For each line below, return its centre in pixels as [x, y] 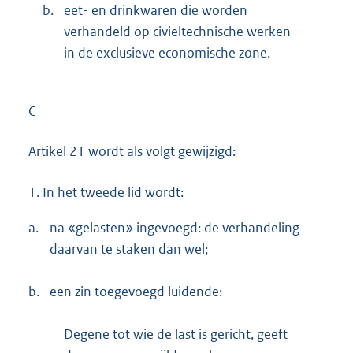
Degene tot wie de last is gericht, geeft [176, 334]
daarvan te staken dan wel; [129, 249]
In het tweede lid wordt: [111, 192]
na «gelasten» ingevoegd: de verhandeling [175, 227]
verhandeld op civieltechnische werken [177, 32]
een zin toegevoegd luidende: [136, 291]
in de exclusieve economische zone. [167, 53]
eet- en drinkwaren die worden [156, 11]
